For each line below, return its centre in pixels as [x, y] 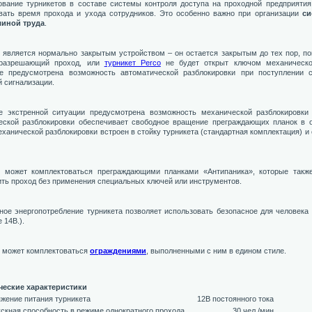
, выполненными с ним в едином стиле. [216, 251]
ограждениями [118, 251]
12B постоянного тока [235, 299]
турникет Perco [132, 63]
